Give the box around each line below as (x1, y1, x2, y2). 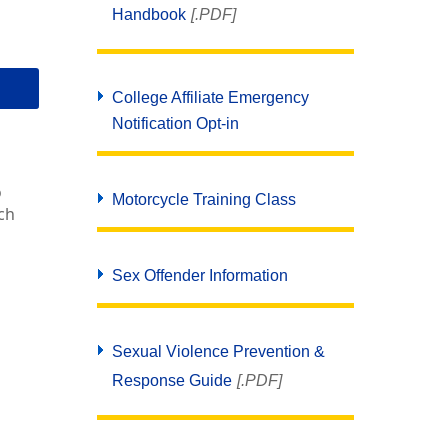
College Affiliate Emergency (111, 89, 309, 106)
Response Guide (111, 372, 232, 389)
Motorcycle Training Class (111, 191, 296, 208)
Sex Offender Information (111, 267, 288, 284)
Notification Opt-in (111, 115, 239, 132)
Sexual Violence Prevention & (111, 343, 325, 360)
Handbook (111, 6, 186, 23)
